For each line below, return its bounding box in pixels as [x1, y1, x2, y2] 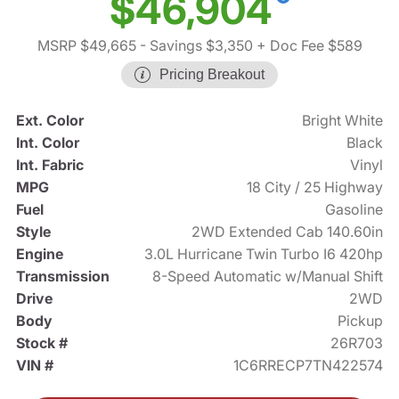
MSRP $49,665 [37, 37, 136, 55]
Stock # [15, 334, 68, 353]
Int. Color [15, 134, 79, 152]
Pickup [338, 312, 384, 330]
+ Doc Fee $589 [252, 37, 362, 55]
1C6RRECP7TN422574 [233, 356, 384, 375]
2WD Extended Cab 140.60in [191, 223, 384, 241]
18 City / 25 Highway [247, 178, 384, 197]
